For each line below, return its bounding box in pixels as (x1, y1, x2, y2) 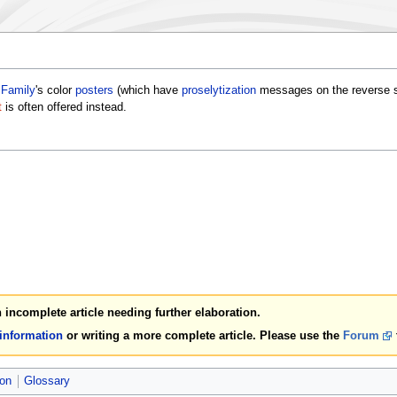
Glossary (23, 374, 70, 387)
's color (35, 84, 75, 97)
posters (74, 84, 113, 97)
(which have (113, 84, 182, 97)
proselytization (181, 84, 256, 97)
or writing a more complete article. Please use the (62, 329, 343, 342)
